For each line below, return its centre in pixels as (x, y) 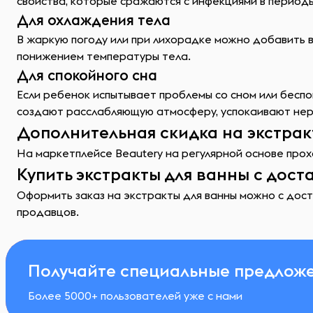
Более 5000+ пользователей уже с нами (135, 296)
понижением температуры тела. (104, 56)
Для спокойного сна (87, 75)
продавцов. (48, 212)
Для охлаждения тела (94, 20)
